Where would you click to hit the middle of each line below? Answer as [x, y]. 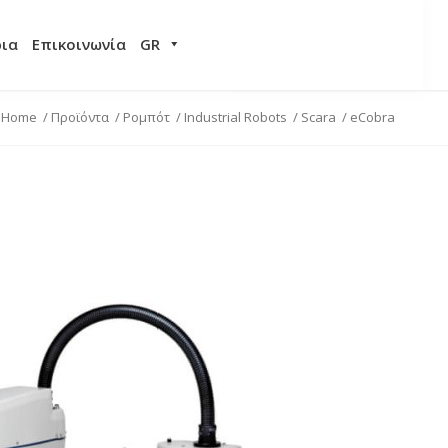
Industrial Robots [235, 117]
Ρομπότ [146, 117]
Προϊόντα [80, 117]
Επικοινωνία [78, 44]
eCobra [372, 117]
